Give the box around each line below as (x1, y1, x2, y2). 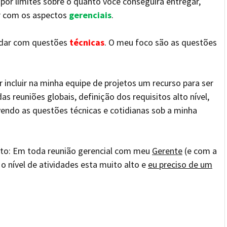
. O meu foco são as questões (104, 36, 217, 48)
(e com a (182, 145, 217, 157)
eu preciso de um (148, 159, 212, 170)
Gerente (152, 145, 182, 157)
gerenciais (69, 9, 111, 21)
